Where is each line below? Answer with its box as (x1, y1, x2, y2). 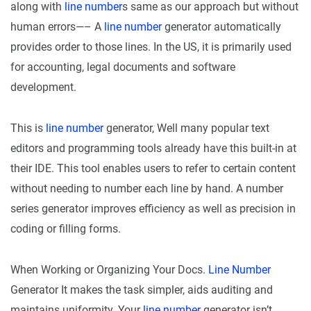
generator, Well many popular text (103, 121, 269, 135)
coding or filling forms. (10, 222, 121, 236)
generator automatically (162, 20, 281, 34)
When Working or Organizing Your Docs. (10, 263, 208, 277)
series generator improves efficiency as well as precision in (10, 202, 296, 216)
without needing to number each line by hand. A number (10, 182, 283, 196)
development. (10, 81, 76, 94)
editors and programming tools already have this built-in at (10, 142, 296, 155)
